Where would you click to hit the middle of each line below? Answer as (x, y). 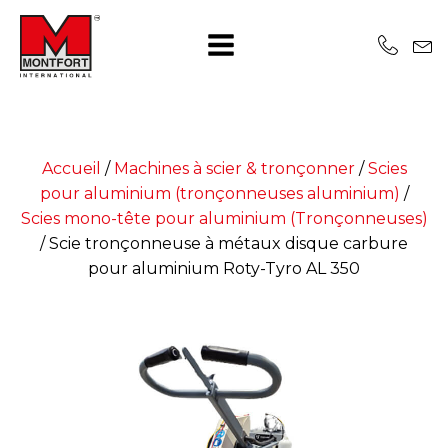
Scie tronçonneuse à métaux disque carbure (228, 243)
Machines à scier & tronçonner (234, 168)
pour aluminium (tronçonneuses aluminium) (219, 193)
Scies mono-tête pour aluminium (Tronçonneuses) (224, 218)
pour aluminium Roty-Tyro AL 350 (224, 268)
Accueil (71, 168)
